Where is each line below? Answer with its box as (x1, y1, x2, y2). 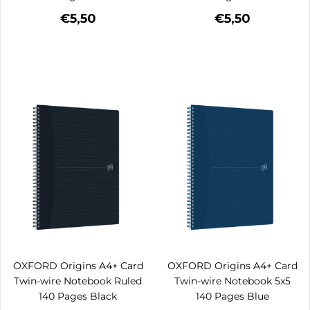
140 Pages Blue (195, 289, 269, 302)
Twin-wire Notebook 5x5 (174, 274, 291, 287)
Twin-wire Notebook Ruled (14, 274, 142, 287)
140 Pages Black (39, 289, 117, 302)
